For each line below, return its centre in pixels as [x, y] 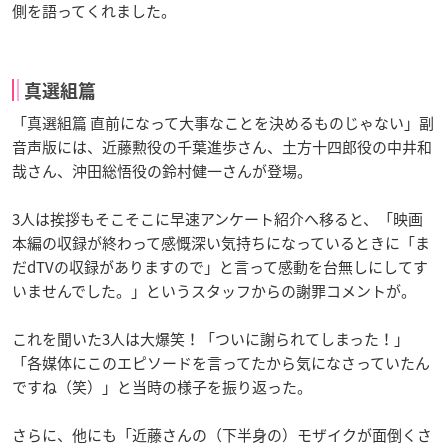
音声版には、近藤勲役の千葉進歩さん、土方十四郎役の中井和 [222, 146]
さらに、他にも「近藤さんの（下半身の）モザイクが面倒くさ [222, 434]
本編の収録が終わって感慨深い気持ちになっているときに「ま [221, 242]
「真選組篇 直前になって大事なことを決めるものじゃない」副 [223, 122]
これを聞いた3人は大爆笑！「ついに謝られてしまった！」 [210, 338]
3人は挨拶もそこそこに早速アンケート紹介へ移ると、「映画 [217, 218]
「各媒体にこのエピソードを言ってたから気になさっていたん [221, 362]
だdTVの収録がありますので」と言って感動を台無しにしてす [220, 266]
